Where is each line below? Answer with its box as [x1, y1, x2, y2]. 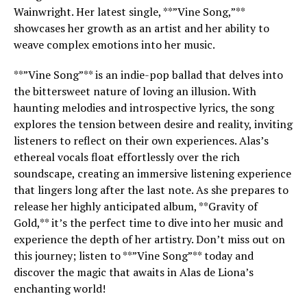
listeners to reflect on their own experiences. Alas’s [14, 133, 269, 148]
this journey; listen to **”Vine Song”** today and [14, 248, 254, 263]
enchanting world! [14, 281, 106, 296]
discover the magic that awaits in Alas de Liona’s [14, 265, 254, 280]
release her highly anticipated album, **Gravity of [14, 199, 258, 214]
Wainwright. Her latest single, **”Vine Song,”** [14, 4, 245, 19]
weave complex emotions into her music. [14, 37, 215, 52]
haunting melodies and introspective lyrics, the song [14, 100, 274, 115]
